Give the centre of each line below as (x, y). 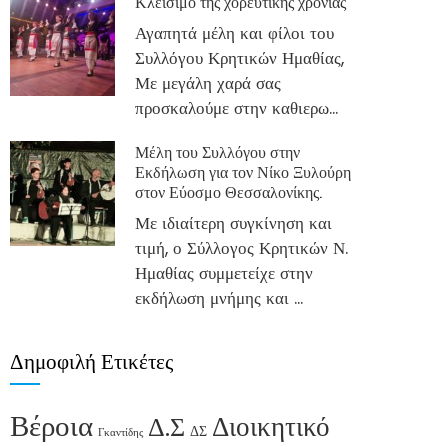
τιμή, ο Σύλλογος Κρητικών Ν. (242, 248)
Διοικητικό (271, 426)
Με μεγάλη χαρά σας (208, 83)
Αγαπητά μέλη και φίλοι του (235, 33)
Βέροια (51, 425)
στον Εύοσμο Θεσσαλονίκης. (229, 191)
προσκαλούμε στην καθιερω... (237, 108)
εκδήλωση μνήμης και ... (219, 298)
